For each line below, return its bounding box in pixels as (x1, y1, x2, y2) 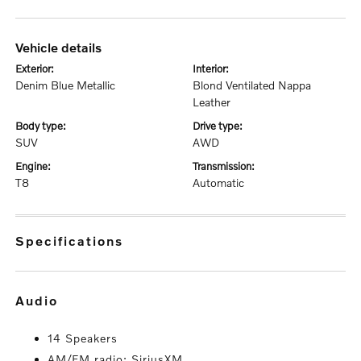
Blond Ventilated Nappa (193, 78, 311, 92)
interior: (196, 62, 229, 75)
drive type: (200, 119, 243, 132)
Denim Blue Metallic (15, 78, 116, 92)
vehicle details (23, 39, 102, 55)
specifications (26, 233, 124, 248)
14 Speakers (48, 331, 118, 345)
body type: (23, 119, 67, 132)
